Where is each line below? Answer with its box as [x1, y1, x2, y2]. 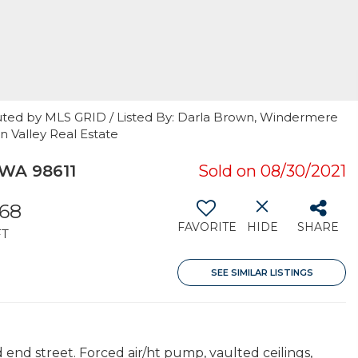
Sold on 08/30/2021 [198, 161, 346, 181]
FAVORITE [177, 220, 237, 234]
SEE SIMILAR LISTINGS [210, 267, 313, 278]
